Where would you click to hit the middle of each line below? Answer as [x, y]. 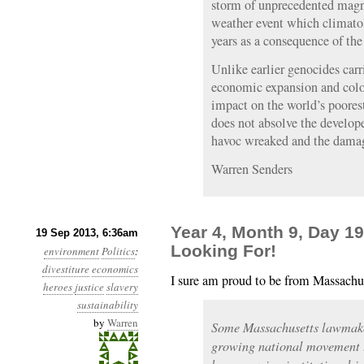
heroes [58, 287]
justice [89, 287]
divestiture [66, 269]
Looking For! [223, 251]
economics [115, 269]
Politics [118, 251]
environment [71, 251]
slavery [122, 287]
